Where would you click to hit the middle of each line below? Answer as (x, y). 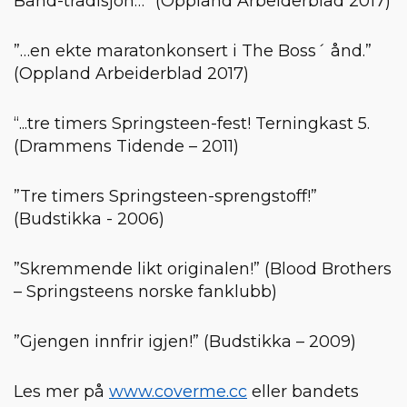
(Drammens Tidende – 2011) (126, 146)
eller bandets (303, 391)
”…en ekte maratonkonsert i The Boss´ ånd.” (193, 50)
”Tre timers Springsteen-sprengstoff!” (165, 196)
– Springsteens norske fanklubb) (145, 291)
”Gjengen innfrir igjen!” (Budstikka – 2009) (185, 341)
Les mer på (61, 391)
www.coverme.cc (178, 391)
